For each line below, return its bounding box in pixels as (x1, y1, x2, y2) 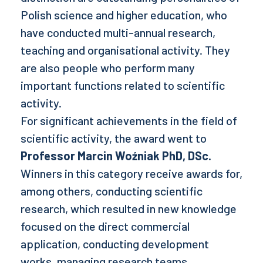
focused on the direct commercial (21, 219, 190, 233)
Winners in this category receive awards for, (21, 166, 242, 180)
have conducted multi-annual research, (21, 25, 215, 39)
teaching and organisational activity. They (21, 43, 230, 57)
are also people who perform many (21, 60, 195, 75)
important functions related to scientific (21, 78, 225, 92)
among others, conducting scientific (21, 184, 203, 198)
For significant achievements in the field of (21, 113, 237, 127)
